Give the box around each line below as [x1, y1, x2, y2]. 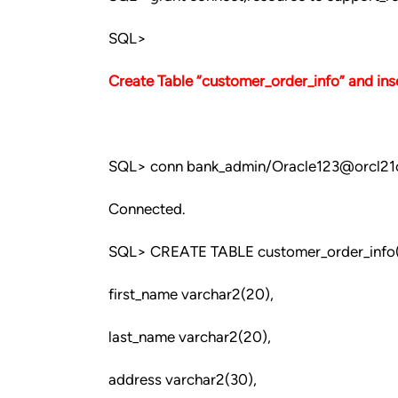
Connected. [108, 200, 186, 218]
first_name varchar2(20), [108, 285, 274, 303]
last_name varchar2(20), [108, 328, 271, 346]
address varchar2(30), [108, 370, 257, 388]
